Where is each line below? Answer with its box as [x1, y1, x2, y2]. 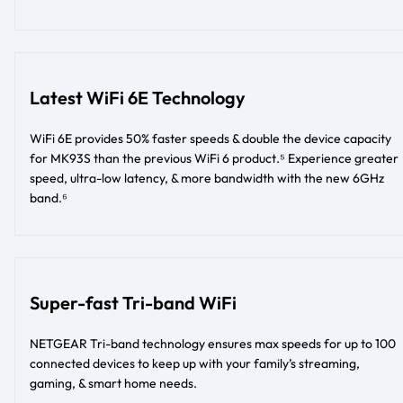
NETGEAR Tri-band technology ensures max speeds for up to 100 [30, 335, 396, 352]
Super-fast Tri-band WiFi [30, 291, 237, 314]
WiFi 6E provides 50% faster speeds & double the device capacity [30, 130, 391, 147]
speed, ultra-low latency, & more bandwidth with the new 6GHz [30, 169, 384, 186]
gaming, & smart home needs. [30, 374, 197, 391]
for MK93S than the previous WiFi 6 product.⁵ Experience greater [30, 149, 399, 166]
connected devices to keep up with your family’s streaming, [30, 354, 360, 372]
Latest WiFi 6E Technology [30, 85, 246, 109]
